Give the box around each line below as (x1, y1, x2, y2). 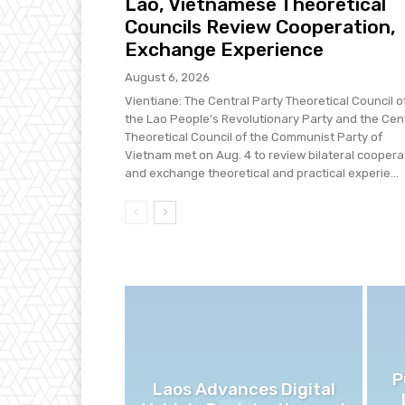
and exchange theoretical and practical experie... (125, 166, 399, 180)
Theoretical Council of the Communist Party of (125, 130, 382, 144)
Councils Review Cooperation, (125, 15, 396, 38)
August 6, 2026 (125, 71, 210, 84)
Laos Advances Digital (152, 378, 335, 400)
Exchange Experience (125, 38, 324, 61)
